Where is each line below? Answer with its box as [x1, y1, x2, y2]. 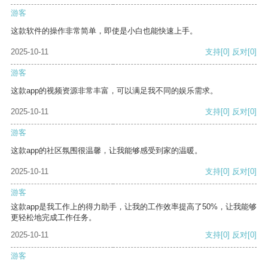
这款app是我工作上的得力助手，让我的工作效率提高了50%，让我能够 [11, 202, 257, 212]
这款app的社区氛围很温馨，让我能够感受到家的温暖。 [11, 146, 202, 156]
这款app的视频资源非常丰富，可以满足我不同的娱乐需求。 [11, 86, 218, 96]
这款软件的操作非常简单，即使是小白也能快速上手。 [11, 26, 197, 36]
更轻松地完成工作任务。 [11, 213, 96, 223]
